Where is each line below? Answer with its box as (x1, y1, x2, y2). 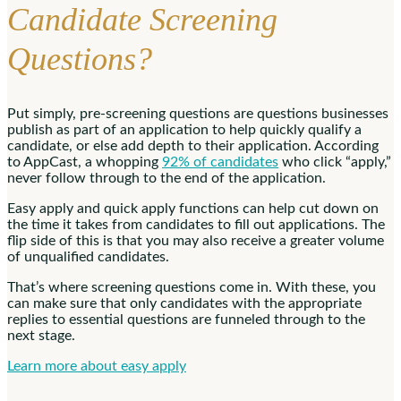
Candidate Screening (7, 2, 277, 38)
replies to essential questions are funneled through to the (7, 312, 365, 328)
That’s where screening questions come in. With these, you (7, 280, 376, 295)
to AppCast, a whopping (7, 155, 162, 170)
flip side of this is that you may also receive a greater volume (7, 234, 384, 249)
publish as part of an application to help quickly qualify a (7, 123, 362, 138)
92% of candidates (162, 155, 278, 170)
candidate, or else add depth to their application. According (7, 139, 379, 154)
